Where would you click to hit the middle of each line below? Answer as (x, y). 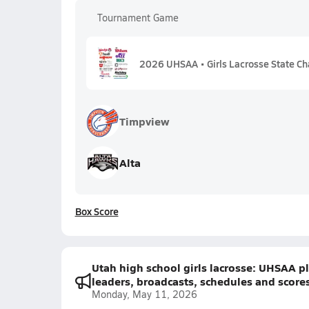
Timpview (144, 121)
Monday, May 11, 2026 (144, 294)
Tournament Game (138, 18)
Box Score (97, 211)
